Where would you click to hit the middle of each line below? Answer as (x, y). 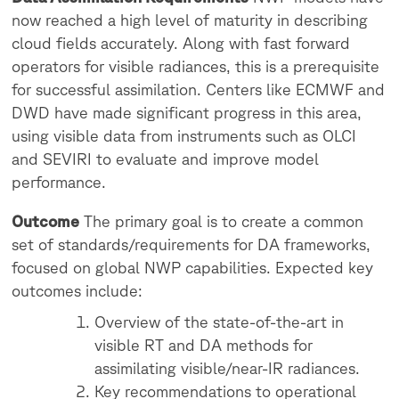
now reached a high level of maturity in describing (190, 20)
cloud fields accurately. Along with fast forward (181, 43)
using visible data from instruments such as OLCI (184, 136)
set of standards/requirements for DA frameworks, (191, 244)
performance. (59, 182)
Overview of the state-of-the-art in (220, 321)
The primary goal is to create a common (222, 220)
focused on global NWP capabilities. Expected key (193, 267)
